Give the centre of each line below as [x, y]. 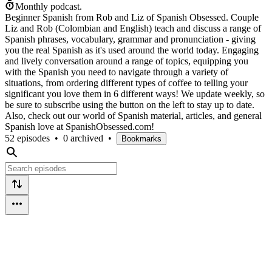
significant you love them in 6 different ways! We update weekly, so [135, 93]
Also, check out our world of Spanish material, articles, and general [133, 115]
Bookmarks [141, 138]
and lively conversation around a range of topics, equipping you [127, 61]
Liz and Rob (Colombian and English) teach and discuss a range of [133, 28]
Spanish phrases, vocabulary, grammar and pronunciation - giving [130, 39]
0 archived [83, 138]
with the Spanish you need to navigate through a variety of [117, 72]
